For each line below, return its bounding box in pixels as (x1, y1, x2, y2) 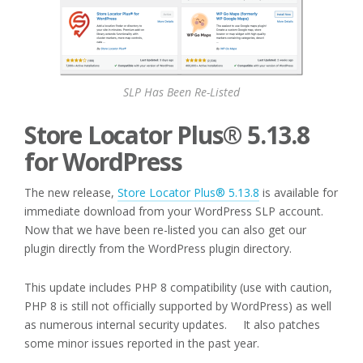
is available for (259, 185, 338, 201)
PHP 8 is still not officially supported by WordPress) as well (24, 298, 331, 314)
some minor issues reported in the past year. (24, 335, 259, 352)
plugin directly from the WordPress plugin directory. (24, 241, 292, 257)
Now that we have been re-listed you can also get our (24, 222, 306, 238)
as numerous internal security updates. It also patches (24, 317, 320, 333)
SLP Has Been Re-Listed (123, 84, 240, 100)
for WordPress (24, 145, 182, 179)
